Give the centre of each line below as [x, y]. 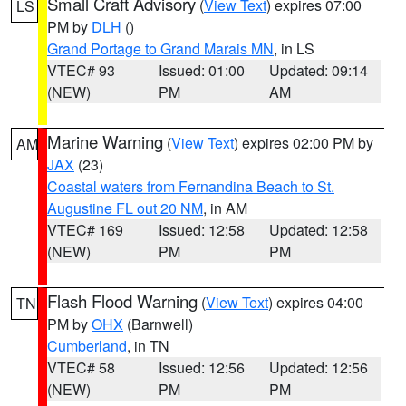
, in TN [148, 346]
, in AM [225, 208]
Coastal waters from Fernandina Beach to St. [191, 186]
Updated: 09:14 [319, 70]
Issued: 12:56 [201, 367]
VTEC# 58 [81, 367]
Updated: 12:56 [319, 367]
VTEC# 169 [85, 230]
